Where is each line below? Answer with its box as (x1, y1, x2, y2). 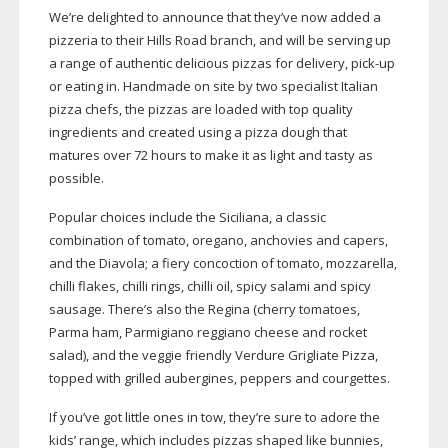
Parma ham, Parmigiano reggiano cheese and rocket (48, 323, 367, 342)
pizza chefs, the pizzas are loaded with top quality (48, 100, 353, 119)
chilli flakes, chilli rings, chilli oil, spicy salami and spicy (48, 277, 371, 296)
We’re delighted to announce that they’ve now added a (48, 8, 381, 27)
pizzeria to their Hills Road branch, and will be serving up (48, 31, 391, 50)
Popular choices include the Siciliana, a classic (48, 208, 326, 227)
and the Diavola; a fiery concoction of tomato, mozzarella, (48, 254, 397, 273)
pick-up (350, 54, 395, 73)
